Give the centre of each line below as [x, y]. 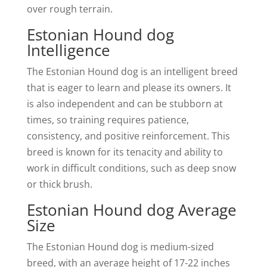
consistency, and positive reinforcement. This [128, 136]
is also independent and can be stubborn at [125, 104]
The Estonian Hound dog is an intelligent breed [132, 72]
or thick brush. [59, 184]
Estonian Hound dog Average [131, 210]
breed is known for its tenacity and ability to [125, 152]
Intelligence [68, 50]
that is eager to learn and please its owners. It [129, 88]
